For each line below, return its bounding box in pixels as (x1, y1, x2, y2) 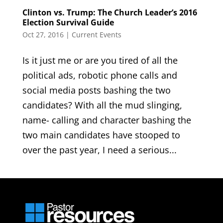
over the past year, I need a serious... (22, 144, 177, 156)
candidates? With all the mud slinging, (22, 99, 182, 111)
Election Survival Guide (22, 17, 114, 28)
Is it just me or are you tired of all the (22, 54, 178, 67)
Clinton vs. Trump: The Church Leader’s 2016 (22, 7, 197, 18)
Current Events (71, 30, 121, 40)
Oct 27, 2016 (22, 30, 64, 40)
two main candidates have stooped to (22, 129, 180, 141)
